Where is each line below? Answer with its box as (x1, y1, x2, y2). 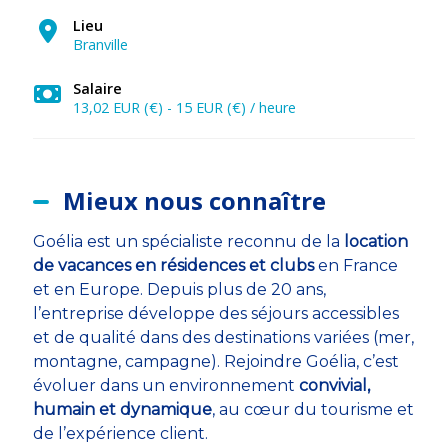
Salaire (72, 79, 122, 98)
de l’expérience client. (32, 424, 208, 443)
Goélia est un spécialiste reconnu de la (32, 232, 344, 251)
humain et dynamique (32, 400, 212, 419)
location (343, 232, 408, 251)
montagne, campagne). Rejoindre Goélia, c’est (32, 352, 399, 371)
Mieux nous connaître (62, 184, 326, 217)
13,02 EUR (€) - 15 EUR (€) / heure (72, 98, 296, 117)
